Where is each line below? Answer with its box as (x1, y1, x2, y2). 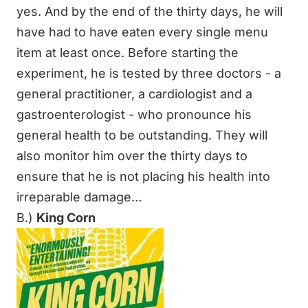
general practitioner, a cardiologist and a (16, 86, 252, 101)
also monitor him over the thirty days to (16, 148, 247, 163)
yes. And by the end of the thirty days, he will (16, 3, 283, 19)
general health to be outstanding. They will (16, 127, 267, 142)
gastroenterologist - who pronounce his (16, 107, 252, 122)
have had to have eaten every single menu (16, 24, 268, 39)
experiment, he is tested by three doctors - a (16, 65, 281, 80)
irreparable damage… (16, 189, 142, 204)
